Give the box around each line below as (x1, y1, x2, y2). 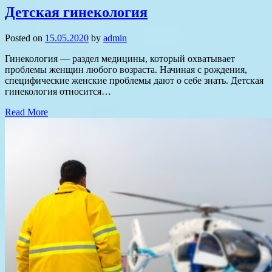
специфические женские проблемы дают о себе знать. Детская (5, 75, 263, 86)
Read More (5, 106, 48, 117)
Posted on (5, 32, 45, 43)
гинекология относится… (5, 86, 111, 97)
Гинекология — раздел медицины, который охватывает (5, 53, 235, 64)
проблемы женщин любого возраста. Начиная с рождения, (5, 64, 247, 75)
